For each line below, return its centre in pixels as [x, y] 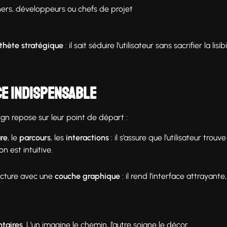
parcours [35, 137]
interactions [87, 137]
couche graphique [87, 176]
